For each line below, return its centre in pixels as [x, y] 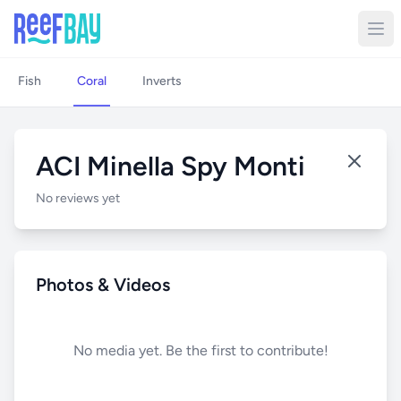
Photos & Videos [103, 285]
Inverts [162, 81]
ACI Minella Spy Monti [171, 166]
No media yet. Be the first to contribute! [200, 350]
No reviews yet [78, 198]
